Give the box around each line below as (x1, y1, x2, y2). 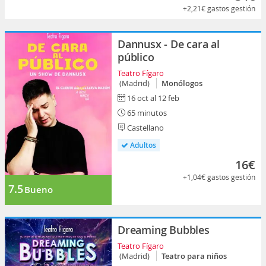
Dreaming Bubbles (118, 223, 210, 237)
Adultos (128, 140, 156, 150)
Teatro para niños (161, 251, 227, 261)
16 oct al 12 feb (127, 93, 179, 103)
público (118, 50, 154, 64)
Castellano (125, 122, 164, 133)
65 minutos (125, 107, 167, 118)
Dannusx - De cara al (118, 37, 220, 51)
